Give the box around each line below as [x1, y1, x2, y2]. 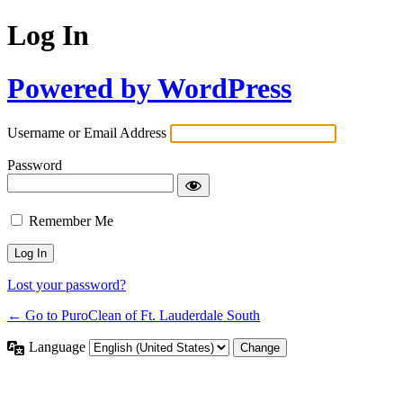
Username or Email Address [7, 125, 166, 141]
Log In [7, 19, 89, 52]
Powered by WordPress [7, 71, 291, 104]
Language [29, 339, 89, 355]
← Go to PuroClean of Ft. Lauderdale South [7, 308, 260, 324]
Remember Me [29, 213, 113, 229]
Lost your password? [7, 277, 126, 293]
